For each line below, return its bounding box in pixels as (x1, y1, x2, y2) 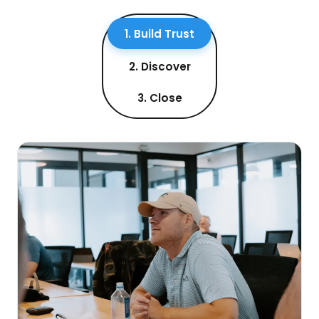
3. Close (137, 90, 182, 105)
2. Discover (128, 58, 191, 74)
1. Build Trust (125, 26, 194, 41)
